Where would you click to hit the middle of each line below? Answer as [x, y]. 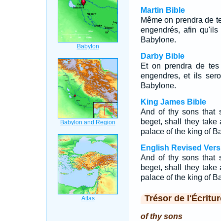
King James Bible [173, 102]
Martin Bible [163, 10]
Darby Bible [162, 56]
